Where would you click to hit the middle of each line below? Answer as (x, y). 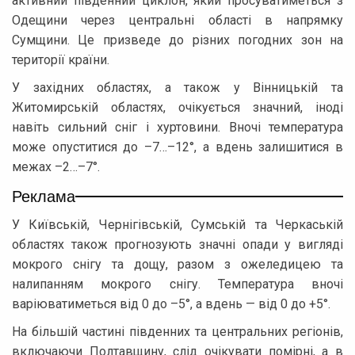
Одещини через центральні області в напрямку (177, 20)
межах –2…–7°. (56, 166)
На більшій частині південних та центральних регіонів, (177, 331)
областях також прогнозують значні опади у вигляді (177, 244)
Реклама (44, 195)
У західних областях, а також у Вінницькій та (177, 87)
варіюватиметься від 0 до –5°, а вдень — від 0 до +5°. (171, 303)
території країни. (61, 59)
